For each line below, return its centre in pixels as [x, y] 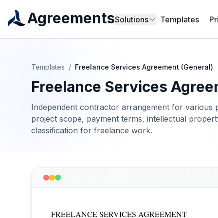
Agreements [71, 18]
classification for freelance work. [92, 130]
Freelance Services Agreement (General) [144, 67]
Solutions [132, 19]
